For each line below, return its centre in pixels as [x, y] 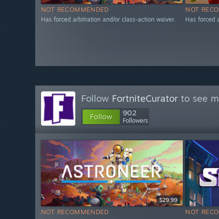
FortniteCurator [145, 98]
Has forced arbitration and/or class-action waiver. [108, 20]
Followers [135, 120]
